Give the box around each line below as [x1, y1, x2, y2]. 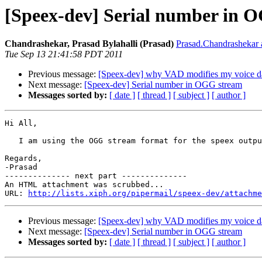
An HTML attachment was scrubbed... [5, 180, 164, 189]
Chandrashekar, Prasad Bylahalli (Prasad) [5, 39, 174, 49]
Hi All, [5, 119, 37, 128]
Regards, [5, 154, 42, 163]
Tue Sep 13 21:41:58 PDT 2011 [5, 49, 123, 60]
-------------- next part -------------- [5, 171, 187, 181]
